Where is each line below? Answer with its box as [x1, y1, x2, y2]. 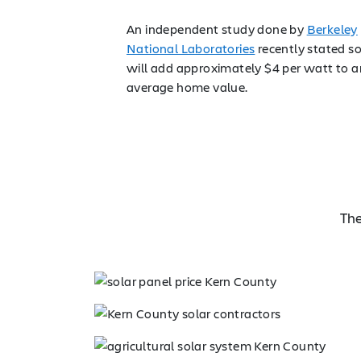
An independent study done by [127, 20, 307, 37]
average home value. [127, 78, 248, 95]
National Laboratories [127, 39, 255, 56]
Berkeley [306, 20, 358, 37]
